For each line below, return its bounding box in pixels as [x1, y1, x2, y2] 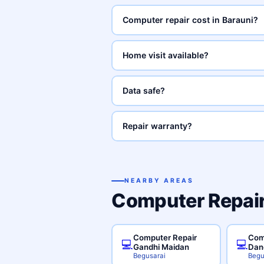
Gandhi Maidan [133, 242, 189, 252]
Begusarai [133, 251, 166, 260]
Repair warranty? [122, 121, 192, 131]
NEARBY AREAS [124, 177, 194, 184]
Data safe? [122, 85, 165, 95]
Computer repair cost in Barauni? [122, 15, 258, 25]
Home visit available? [122, 50, 209, 60]
